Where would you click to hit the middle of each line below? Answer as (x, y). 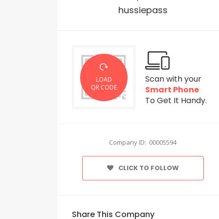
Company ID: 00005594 (143, 142)
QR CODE (104, 88)
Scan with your (173, 79)
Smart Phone (172, 90)
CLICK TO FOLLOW (148, 168)
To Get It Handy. (176, 101)
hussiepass (143, 10)
